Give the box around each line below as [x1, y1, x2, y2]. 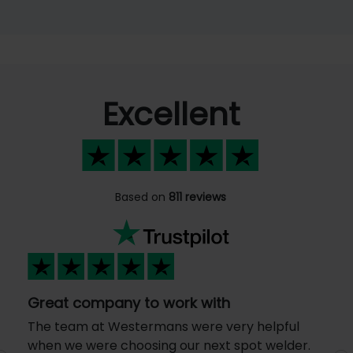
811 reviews [169, 189, 226, 206]
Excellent [102, 92, 240, 137]
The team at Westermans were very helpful [28, 318, 299, 336]
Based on [115, 189, 169, 206]
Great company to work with [28, 293, 230, 314]
